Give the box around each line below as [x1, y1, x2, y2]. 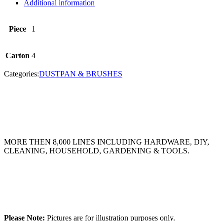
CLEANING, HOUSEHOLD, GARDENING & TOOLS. [4, 146, 189, 155]
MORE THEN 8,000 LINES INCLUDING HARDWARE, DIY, [4, 137, 209, 146]
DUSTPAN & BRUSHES [39, 69, 122, 78]
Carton [5, 51, 30, 60]
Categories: [4, 69, 39, 78]
